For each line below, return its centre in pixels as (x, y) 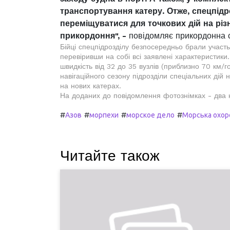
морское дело (150, 115)
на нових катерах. (91, 86)
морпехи (104, 115)
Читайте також (110, 156)
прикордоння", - (94, 36)
